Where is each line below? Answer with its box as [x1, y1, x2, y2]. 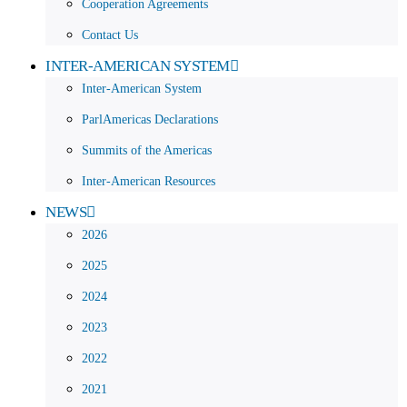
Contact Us [82, 27, 138, 42]
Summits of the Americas [82, 143, 212, 157]
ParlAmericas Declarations [82, 112, 218, 126]
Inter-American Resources [82, 174, 215, 188]
